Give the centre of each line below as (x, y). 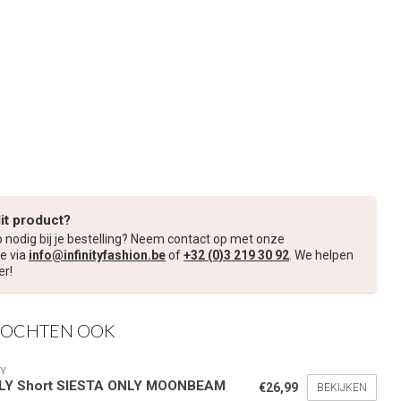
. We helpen (321, 255)
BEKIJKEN (342, 388)
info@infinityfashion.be (97, 255)
